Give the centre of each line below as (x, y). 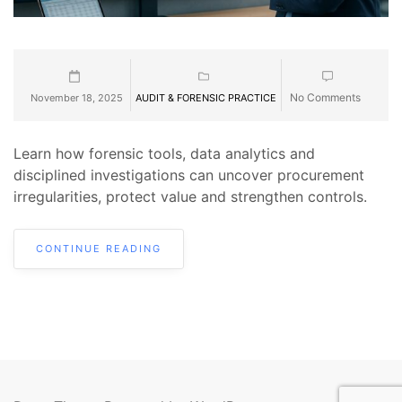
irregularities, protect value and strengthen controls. (190, 197)
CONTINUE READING (99, 249)
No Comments (325, 98)
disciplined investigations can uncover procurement (189, 175)
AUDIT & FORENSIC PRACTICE (206, 98)
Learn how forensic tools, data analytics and (164, 154)
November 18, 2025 (77, 98)
